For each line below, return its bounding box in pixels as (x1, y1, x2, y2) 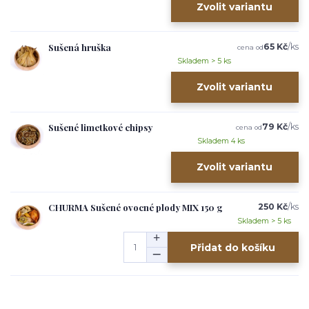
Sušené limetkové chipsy (48, 121, 152, 133)
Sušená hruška (48, 41, 111, 53)
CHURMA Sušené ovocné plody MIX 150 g (48, 201, 223, 213)
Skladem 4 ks (197, 137, 246, 146)
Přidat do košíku (190, 241, 276, 254)
